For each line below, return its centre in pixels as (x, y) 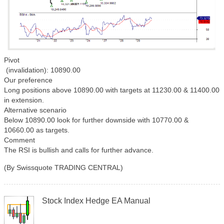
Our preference (28, 80)
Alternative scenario (35, 110)
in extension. (24, 100)
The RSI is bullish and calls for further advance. (79, 150)
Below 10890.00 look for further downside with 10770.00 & (96, 120)
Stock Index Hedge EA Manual (96, 200)
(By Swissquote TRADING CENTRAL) (63, 167)
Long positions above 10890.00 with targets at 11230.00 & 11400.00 (112, 90)
